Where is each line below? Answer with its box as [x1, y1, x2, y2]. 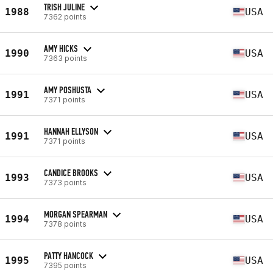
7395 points [44, 260, 87, 270]
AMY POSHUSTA [44, 83, 91, 96]
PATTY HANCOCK [44, 249, 93, 261]
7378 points [44, 219, 87, 229]
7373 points [44, 177, 87, 187]
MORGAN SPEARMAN [44, 208, 107, 220]
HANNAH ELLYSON [44, 125, 98, 137]
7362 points [44, 12, 87, 21]
